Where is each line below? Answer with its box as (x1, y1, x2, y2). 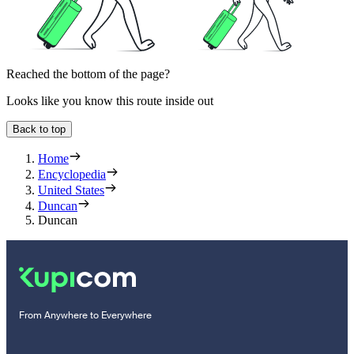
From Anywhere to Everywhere (19, 309, 152, 322)
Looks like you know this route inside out (6, 94, 213, 108)
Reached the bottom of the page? (6, 67, 170, 81)
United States (38, 183, 104, 198)
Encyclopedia (38, 168, 106, 182)
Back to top (13, 123, 66, 136)
